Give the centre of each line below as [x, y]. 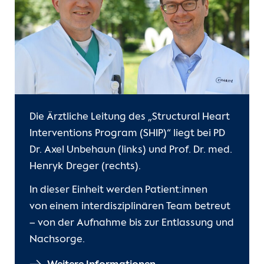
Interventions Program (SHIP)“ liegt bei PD [127, 134]
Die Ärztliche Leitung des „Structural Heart [130, 117]
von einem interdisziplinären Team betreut [130, 207]
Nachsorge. [57, 240]
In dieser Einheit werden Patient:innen [118, 190]
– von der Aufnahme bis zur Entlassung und [132, 223]
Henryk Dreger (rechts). [85, 167]
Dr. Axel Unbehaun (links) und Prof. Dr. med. [131, 150]
